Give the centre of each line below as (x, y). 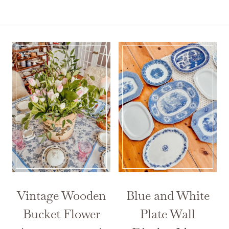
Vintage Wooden (61, 196)
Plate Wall (168, 214)
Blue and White (168, 196)
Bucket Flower (61, 214)
